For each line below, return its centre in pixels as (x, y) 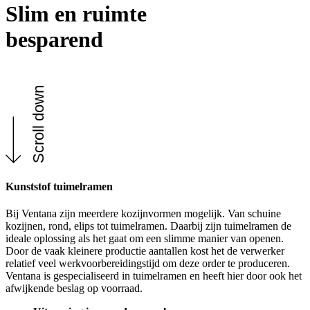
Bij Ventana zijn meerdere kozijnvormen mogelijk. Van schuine (143, 214)
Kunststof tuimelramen (59, 186)
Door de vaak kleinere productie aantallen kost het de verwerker (145, 251)
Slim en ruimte (76, 14)
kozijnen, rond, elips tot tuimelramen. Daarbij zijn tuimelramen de (148, 226)
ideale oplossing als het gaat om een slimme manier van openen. (145, 239)
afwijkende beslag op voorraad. (74, 289)
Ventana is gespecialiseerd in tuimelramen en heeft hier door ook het (154, 276)
